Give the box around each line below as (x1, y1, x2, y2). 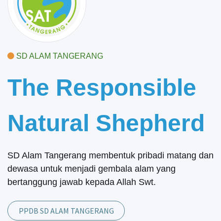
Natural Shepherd (7, 110, 205, 137)
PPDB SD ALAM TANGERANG (18, 206, 114, 216)
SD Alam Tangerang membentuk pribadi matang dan (7, 150, 214, 161)
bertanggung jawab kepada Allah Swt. (7, 177, 156, 187)
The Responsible (7, 74, 196, 101)
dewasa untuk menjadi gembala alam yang (7, 164, 176, 174)
